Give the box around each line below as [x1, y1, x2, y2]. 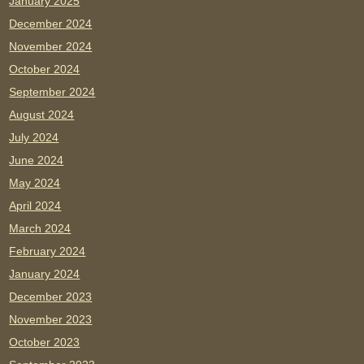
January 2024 [9, 267, 80, 281]
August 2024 [9, 108, 75, 122]
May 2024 [9, 176, 61, 190]
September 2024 [9, 85, 96, 99]
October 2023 [9, 336, 80, 349]
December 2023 [9, 290, 93, 304]
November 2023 [9, 313, 93, 327]
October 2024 [9, 63, 80, 76]
